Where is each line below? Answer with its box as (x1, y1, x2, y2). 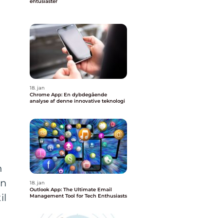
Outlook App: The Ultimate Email (30, 186, 112, 193)
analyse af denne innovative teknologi (30, 98, 125, 104)
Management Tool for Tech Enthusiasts (30, 193, 127, 199)
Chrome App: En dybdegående (30, 91, 107, 98)
